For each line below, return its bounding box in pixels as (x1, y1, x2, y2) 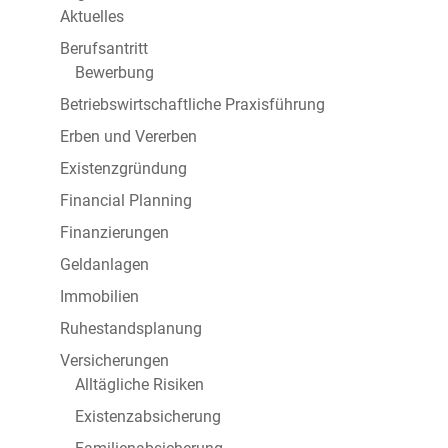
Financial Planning (59, 191, 192, 211)
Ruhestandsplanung (59, 319, 202, 339)
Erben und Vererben (59, 127, 197, 147)
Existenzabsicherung (74, 407, 221, 427)
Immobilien (59, 287, 139, 307)
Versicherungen (59, 351, 169, 371)
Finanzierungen (59, 223, 169, 243)
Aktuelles (59, 7, 124, 27)
